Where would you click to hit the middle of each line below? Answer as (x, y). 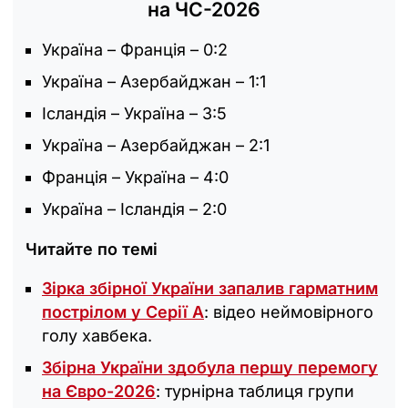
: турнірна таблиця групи (255, 391)
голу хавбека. (97, 335)
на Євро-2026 (99, 391)
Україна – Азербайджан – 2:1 (156, 145)
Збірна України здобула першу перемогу (210, 367)
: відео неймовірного (289, 311)
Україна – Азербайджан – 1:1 (154, 81)
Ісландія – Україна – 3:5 (134, 113)
